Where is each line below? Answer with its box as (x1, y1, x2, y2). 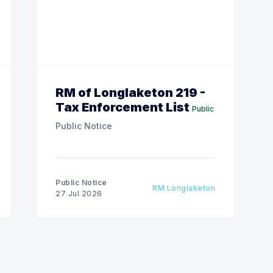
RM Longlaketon (152, 183, 215, 193)
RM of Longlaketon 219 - (55, 85, 205, 100)
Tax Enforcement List (55, 99, 190, 115)
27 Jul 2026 (55, 188, 102, 198)
